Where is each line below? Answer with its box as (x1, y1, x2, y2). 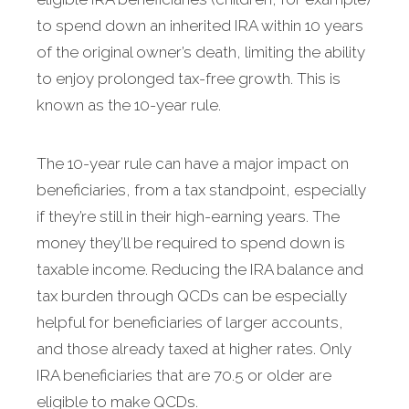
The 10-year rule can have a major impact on (37, 154, 349, 173)
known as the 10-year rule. (37, 96, 221, 115)
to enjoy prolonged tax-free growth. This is (37, 69, 341, 89)
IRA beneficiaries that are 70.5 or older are (37, 366, 331, 385)
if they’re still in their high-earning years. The (37, 207, 340, 226)
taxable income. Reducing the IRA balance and (37, 260, 363, 279)
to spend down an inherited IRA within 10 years (37, 16, 363, 36)
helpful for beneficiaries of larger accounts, (37, 313, 343, 332)
